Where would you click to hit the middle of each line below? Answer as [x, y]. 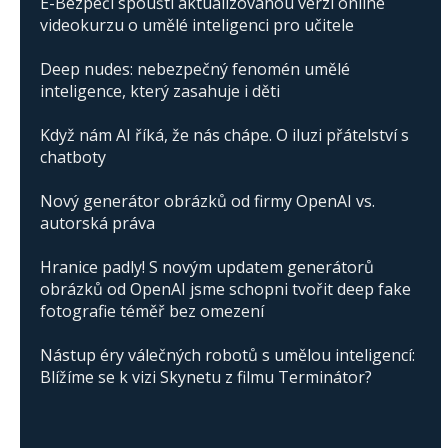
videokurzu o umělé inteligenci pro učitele [197, 24]
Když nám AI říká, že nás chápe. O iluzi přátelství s [224, 134]
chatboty [73, 156]
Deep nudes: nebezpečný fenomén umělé [195, 68]
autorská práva [97, 222]
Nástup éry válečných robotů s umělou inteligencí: [227, 354]
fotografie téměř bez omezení [152, 310]
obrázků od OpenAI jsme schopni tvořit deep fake [225, 288]
